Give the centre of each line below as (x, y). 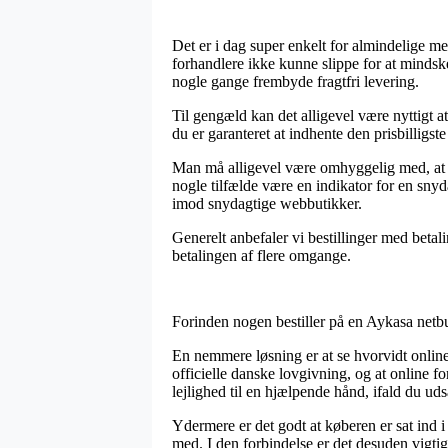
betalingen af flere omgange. (261, 255)
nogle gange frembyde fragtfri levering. (295, 81)
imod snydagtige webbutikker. (267, 203)
